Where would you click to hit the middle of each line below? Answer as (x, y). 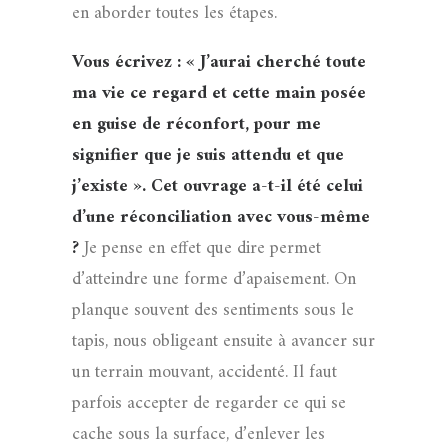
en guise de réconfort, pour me (196, 124)
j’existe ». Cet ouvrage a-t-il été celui (217, 186)
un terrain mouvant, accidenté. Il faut (204, 372)
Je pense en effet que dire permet (202, 248)
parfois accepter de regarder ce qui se (209, 403)
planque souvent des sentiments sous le (213, 310)
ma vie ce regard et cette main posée (219, 93)
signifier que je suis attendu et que (208, 155)
